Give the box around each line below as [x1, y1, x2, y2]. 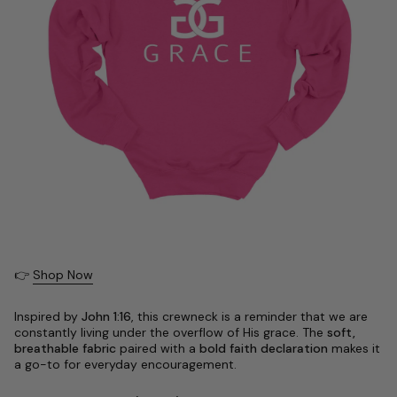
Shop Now [33, 266, 93, 283]
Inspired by [14, 307, 82, 324]
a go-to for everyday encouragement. [14, 355, 237, 372]
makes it [328, 339, 380, 356]
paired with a [116, 339, 199, 356]
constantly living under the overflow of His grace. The [14, 323, 327, 340]
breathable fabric [14, 339, 116, 356]
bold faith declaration [199, 339, 328, 356]
